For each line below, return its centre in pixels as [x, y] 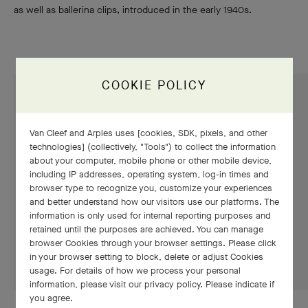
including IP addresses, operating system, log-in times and [149, 174]
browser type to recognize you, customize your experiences [151, 188]
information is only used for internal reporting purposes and [150, 215]
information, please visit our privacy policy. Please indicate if [152, 284]
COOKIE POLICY [154, 85]
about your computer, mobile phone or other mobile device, [150, 160]
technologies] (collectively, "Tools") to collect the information [152, 146]
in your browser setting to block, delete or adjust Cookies [146, 256]
